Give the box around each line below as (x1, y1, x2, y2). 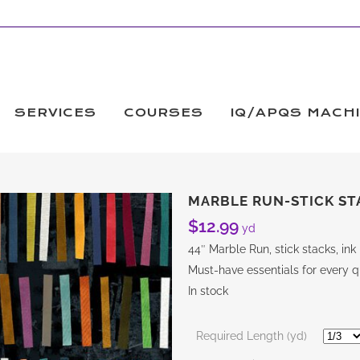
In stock (188, 284, 229, 297)
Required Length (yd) (196, 329, 308, 342)
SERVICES (14, 105, 96, 120)
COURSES (124, 105, 203, 120)
